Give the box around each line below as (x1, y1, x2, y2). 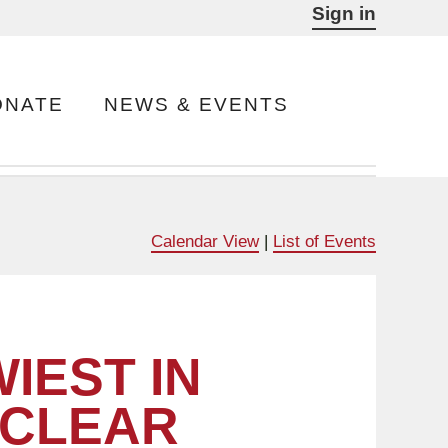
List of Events (273, 230, 376, 251)
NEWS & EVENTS (103, 94, 289, 115)
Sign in (312, 3, 376, 24)
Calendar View (151, 230, 259, 251)
